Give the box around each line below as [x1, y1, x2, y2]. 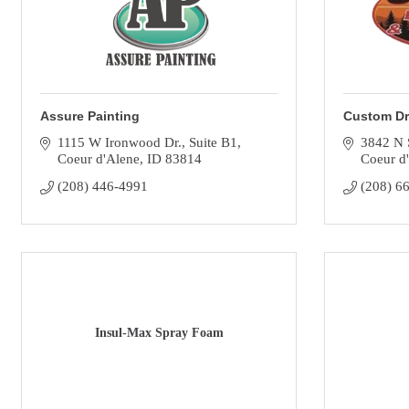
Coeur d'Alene [57, 152, 140, 166]
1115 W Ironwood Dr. [57, 135, 182, 150]
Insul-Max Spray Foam [94, 326, 224, 340]
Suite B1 [188, 135, 237, 150]
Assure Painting [40, 109, 140, 123]
